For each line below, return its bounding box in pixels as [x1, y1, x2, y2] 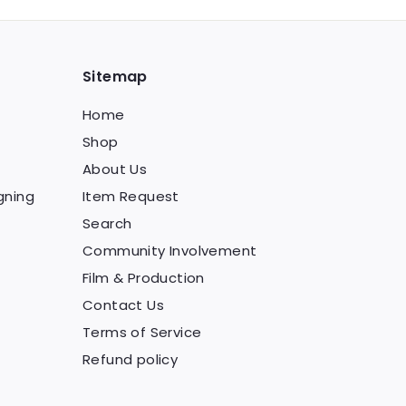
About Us [82, 159, 148, 179]
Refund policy [82, 349, 179, 369]
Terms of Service [82, 322, 202, 342]
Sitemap [82, 65, 148, 87]
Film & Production [82, 267, 205, 287]
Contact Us [82, 295, 164, 314]
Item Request [82, 186, 179, 206]
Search [82, 213, 132, 233]
